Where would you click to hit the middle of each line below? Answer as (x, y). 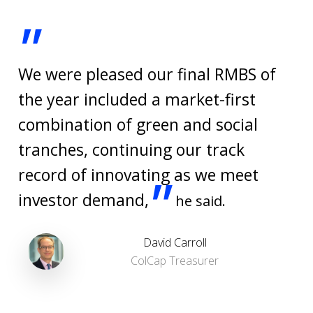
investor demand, (84, 199)
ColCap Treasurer (175, 260)
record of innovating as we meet (139, 174)
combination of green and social (138, 124)
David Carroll (175, 242)
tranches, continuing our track (132, 149)
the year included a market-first (137, 99)
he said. (199, 201)
